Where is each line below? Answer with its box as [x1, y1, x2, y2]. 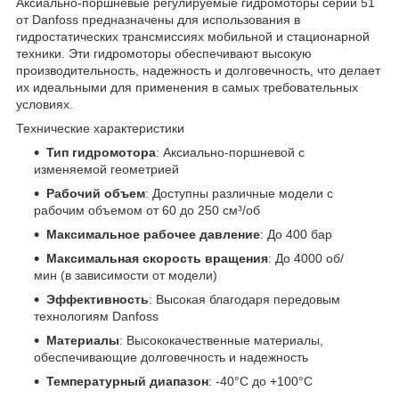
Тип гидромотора [46, 144, 156, 159]
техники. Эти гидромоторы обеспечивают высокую [16, 45, 312, 61]
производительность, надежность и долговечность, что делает [16, 62, 380, 77]
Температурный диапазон [46, 373, 208, 388]
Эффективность [46, 291, 149, 306]
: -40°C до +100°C [208, 373, 313, 388]
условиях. [16, 96, 73, 111]
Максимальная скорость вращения [46, 250, 268, 265]
